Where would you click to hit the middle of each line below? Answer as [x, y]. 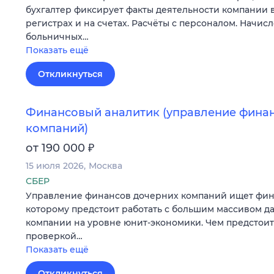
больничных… [57, 36]
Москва [106, 166]
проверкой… [54, 236]
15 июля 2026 [55, 166]
